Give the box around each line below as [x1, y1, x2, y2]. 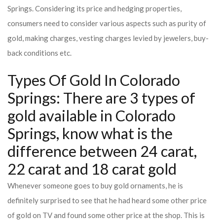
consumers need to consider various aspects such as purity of [7, 19, 206, 28]
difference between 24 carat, [7, 142, 197, 160]
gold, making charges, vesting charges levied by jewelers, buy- [7, 34, 209, 42]
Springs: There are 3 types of [7, 89, 195, 107]
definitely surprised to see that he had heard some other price [7, 196, 207, 205]
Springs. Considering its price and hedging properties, [7, 4, 182, 13]
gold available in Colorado [7, 107, 176, 125]
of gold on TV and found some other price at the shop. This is [7, 211, 205, 220]
